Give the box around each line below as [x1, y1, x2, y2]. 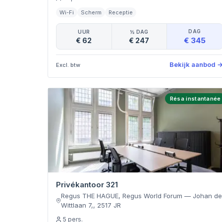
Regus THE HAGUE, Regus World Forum [61, 192, 183, 200]
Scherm [81, 9, 102, 16]
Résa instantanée [169, 95, 221, 102]
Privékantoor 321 [56, 180, 118, 189]
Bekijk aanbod [169, 60, 216, 68]
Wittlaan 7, [61, 201, 94, 209]
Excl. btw [56, 61, 80, 68]
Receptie [109, 9, 133, 16]
